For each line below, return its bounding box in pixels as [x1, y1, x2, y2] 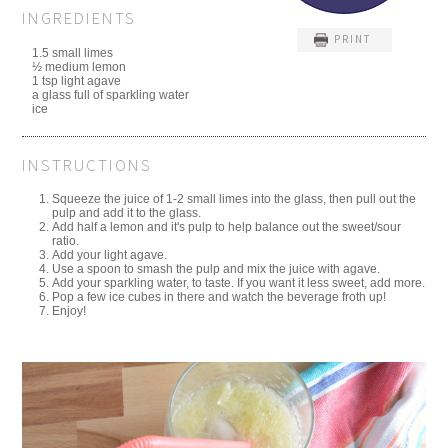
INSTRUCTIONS [22, 153, 153, 176]
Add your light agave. [52, 248, 168, 263]
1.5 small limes [32, 45, 114, 60]
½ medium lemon [32, 59, 127, 74]
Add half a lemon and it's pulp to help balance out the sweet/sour [52, 220, 402, 235]
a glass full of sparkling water [32, 87, 190, 102]
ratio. [52, 234, 80, 249]
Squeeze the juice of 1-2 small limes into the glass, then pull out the [52, 192, 417, 207]
